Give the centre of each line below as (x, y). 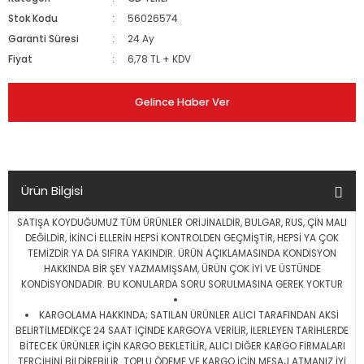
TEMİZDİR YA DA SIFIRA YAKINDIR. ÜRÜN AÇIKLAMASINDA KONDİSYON (182, 253)
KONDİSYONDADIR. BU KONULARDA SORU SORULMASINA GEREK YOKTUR (182, 284)
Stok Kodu (33, 19)
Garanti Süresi (43, 39)
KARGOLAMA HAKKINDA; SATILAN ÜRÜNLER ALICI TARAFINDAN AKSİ (188, 315)
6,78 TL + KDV (160, 59)
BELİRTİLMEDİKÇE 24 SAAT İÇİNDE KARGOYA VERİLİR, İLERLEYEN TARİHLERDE (182, 331)
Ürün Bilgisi (52, 191)
